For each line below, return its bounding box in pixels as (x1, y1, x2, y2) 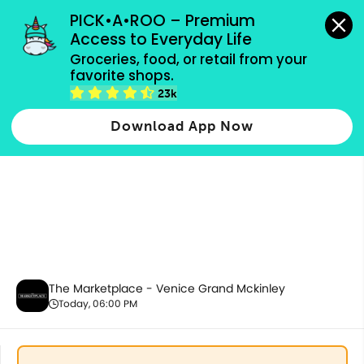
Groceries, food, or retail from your (70, 49, 308, 69)
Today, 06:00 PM (58, 297, 137, 310)
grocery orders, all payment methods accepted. (68, 5, 296, 19)
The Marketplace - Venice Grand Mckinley (49, 280, 285, 297)
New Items (16, 81, 85, 100)
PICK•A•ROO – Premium (70, 10, 256, 32)
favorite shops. (70, 65, 175, 85)
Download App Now (110, 118, 253, 134)
